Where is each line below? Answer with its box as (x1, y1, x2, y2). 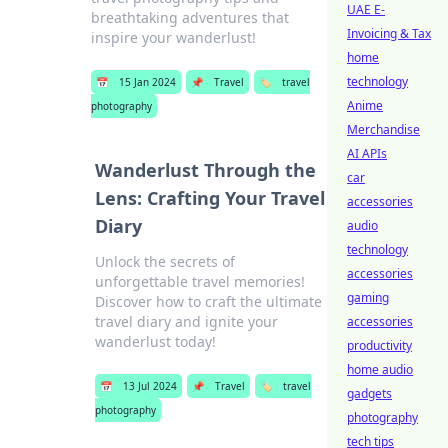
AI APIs (347, 145, 387, 162)
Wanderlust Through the (94, 158, 316, 182)
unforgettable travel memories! (94, 272, 305, 291)
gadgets (347, 385, 392, 402)
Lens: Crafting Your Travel (94, 186, 325, 210)
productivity (347, 337, 412, 354)
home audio (347, 361, 413, 378)
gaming (347, 289, 389, 306)
